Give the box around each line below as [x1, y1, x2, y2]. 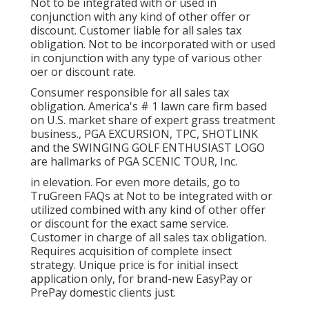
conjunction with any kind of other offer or [30, 9, 250, 25]
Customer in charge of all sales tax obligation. [30, 230, 266, 246]
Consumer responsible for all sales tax [30, 85, 229, 101]
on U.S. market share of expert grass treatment [30, 112, 275, 128]
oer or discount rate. [30, 64, 136, 80]
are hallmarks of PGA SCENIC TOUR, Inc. [30, 154, 237, 170]
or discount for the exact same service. [30, 216, 228, 232]
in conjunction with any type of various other [30, 50, 262, 66]
